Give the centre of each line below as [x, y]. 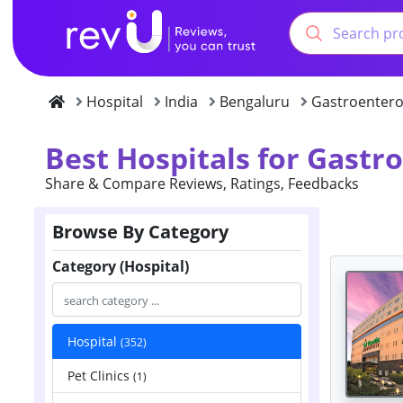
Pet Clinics [100, 375]
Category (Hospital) [121, 266]
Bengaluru [255, 101]
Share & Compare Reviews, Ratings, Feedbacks [202, 183]
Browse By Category [140, 231]
